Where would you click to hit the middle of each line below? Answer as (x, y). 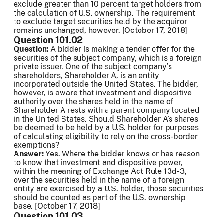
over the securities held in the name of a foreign (99, 180)
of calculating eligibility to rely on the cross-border (106, 137)
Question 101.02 (48, 40)
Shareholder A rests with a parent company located (107, 110)
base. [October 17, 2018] (57, 206)
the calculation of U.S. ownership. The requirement (104, 13)
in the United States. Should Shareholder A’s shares (106, 119)
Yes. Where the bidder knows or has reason (122, 154)
